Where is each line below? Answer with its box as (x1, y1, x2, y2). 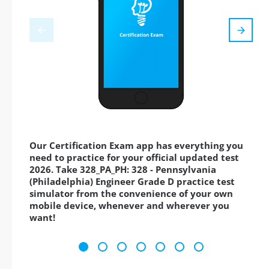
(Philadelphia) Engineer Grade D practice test (29, 175, 235, 188)
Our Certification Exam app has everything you (29, 139, 243, 152)
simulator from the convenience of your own (29, 187, 233, 200)
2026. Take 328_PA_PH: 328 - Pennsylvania (29, 163, 216, 176)
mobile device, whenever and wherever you (29, 199, 229, 212)
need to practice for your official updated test (29, 151, 239, 164)
